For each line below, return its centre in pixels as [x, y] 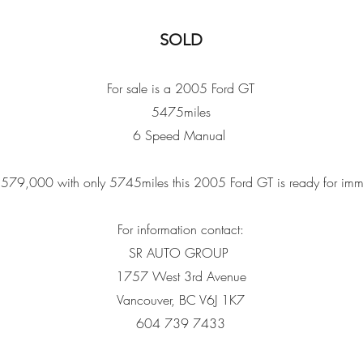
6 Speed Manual [181, 135]
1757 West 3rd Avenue [181, 276]
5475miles [181, 112]
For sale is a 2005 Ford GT [181, 88]
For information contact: [181, 229]
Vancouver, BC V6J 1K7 [181, 300]
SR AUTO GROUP [181, 253]
